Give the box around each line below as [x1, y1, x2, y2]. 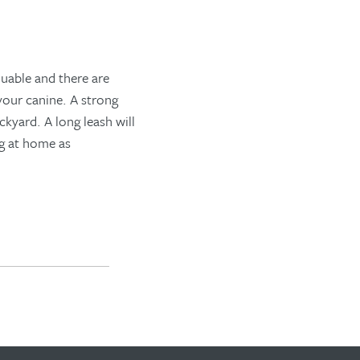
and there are [31, 67, 109, 88]
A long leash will [44, 111, 135, 131]
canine [26, 89, 63, 109]
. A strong [63, 89, 118, 109]
